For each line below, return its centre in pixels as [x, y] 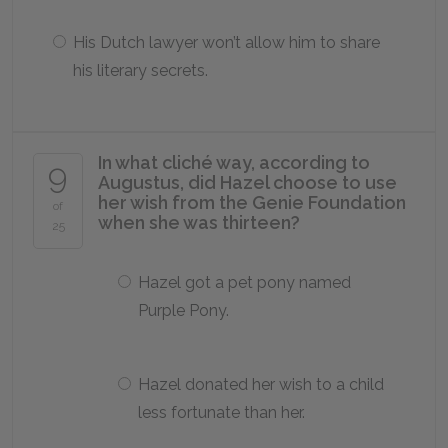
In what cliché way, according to [234, 162]
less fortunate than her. [221, 412]
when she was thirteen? [199, 222]
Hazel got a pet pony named [244, 282]
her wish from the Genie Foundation [252, 202]
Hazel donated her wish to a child [261, 384]
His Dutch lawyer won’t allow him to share [226, 42]
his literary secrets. [140, 70]
